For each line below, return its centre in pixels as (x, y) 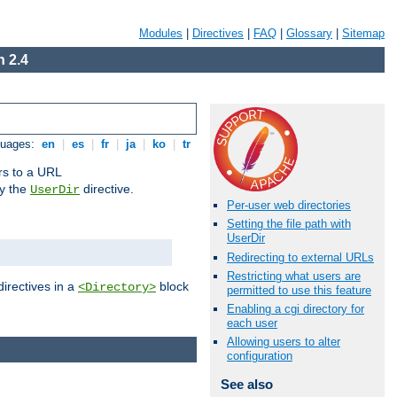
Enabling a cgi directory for (296, 308)
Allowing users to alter (284, 342)
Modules (161, 33)
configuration (260, 356)
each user (252, 323)
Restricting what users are (294, 276)
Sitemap (363, 33)
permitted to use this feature (299, 290)
